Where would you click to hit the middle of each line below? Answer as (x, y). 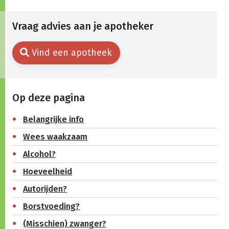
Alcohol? (40, 154)
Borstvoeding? (52, 206)
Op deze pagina (48, 97)
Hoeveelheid (48, 171)
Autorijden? (45, 189)
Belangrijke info (54, 119)
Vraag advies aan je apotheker (83, 26)
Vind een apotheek (72, 53)
